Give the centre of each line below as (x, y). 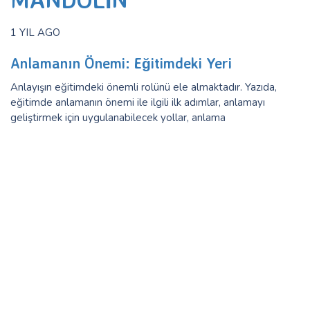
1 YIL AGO (35, 33)
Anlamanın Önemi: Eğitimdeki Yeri (121, 63)
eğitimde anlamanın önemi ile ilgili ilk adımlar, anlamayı (138, 102)
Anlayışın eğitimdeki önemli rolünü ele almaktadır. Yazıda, (144, 87)
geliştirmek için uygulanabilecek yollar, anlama (118, 117)
